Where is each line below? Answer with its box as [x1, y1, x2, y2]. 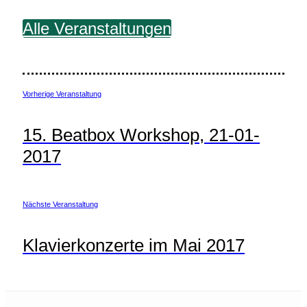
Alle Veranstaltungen [23, 19, 171, 38]
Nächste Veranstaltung [23, 199, 98, 208]
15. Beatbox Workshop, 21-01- [23, 125, 260, 146]
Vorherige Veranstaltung [23, 90, 101, 99]
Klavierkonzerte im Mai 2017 [23, 234, 245, 256]
